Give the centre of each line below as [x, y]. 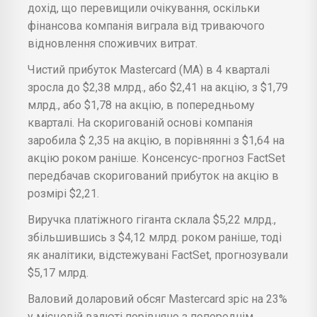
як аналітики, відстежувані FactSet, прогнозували [158, 255]
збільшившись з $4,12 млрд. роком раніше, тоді [155, 237]
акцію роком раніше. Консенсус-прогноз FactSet [156, 158]
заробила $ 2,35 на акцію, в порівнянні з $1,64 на [156, 140]
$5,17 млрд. [58, 272]
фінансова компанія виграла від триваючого [146, 25]
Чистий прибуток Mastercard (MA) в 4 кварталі [149, 69]
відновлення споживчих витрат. [113, 43]
